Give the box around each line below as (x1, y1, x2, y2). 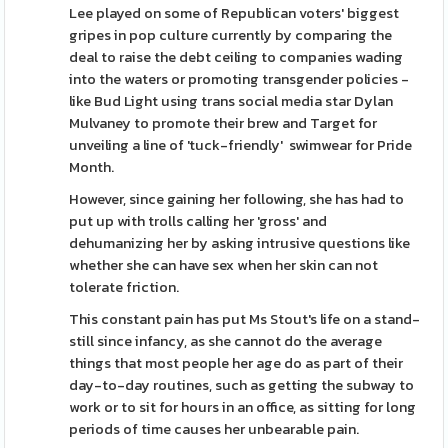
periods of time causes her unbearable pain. (69, 418, 360, 440)
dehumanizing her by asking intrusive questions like (69, 232, 411, 254)
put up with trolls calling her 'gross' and (69, 210, 328, 232)
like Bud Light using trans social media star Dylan (69, 90, 394, 112)
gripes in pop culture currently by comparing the (69, 24, 393, 46)
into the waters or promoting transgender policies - (69, 68, 410, 90)
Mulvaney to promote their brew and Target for (69, 112, 378, 134)
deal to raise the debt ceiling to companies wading (69, 46, 404, 68)
